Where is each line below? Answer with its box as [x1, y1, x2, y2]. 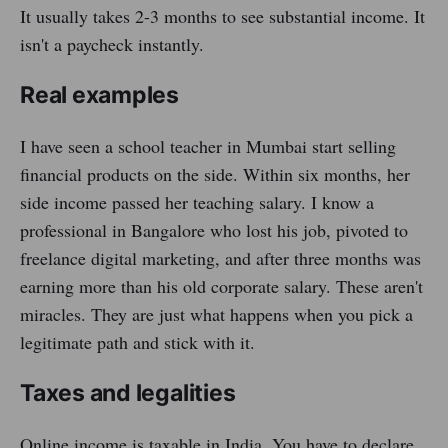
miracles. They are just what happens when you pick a [20, 302, 413, 327]
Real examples [20, 81, 180, 110]
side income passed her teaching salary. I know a [20, 190, 374, 215]
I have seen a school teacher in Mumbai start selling [20, 134, 396, 159]
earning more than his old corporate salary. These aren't [20, 274, 423, 299]
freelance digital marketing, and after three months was [20, 246, 421, 271]
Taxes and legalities [20, 379, 236, 408]
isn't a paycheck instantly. [20, 32, 204, 57]
